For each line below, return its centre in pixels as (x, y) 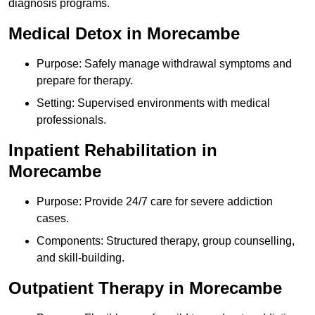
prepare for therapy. (85, 81)
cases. (53, 219)
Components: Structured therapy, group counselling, (166, 241)
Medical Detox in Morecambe (124, 34)
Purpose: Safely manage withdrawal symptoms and (164, 64)
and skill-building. (81, 258)
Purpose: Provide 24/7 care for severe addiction (155, 202)
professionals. (71, 120)
